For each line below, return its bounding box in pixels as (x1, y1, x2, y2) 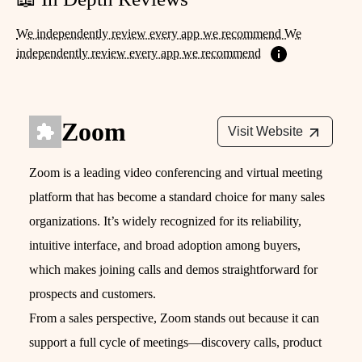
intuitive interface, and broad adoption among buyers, (29, 238, 301, 253)
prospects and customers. (29, 287, 156, 301)
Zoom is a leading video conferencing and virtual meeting (29, 166, 322, 180)
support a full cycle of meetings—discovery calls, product (29, 335, 322, 350)
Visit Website (228, 124, 303, 139)
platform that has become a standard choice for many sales (29, 190, 325, 204)
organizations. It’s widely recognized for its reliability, (29, 214, 301, 229)
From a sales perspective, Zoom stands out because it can (29, 311, 319, 326)
